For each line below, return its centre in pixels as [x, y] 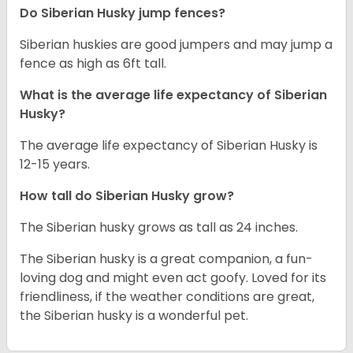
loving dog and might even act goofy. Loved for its [173, 278]
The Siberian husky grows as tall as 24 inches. [159, 228]
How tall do [58, 196]
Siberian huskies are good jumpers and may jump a [176, 45]
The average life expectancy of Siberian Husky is [169, 146]
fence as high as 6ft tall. [93, 64]
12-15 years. [55, 165]
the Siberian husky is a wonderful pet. [134, 316]
